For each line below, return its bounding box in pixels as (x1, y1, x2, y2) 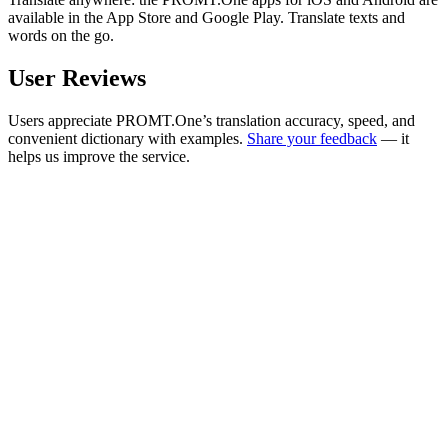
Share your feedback (247, 129, 377, 147)
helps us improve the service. (8, 147, 190, 165)
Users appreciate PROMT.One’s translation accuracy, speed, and (8, 111, 415, 129)
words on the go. (8, 26, 114, 44)
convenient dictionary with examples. (8, 129, 247, 147)
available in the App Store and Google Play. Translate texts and (8, 8, 405, 26)
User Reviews (8, 64, 146, 91)
